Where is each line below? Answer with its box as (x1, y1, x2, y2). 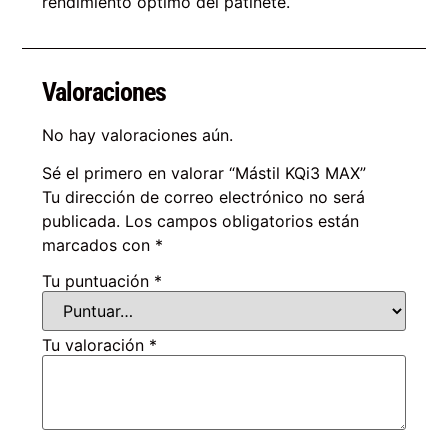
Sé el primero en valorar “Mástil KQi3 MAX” (42, 163, 367, 184)
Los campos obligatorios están (125, 211, 360, 232)
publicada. (42, 211, 121, 232)
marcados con (42, 235, 156, 256)
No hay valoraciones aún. (42, 124, 234, 145)
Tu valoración (42, 334, 150, 355)
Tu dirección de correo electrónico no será (42, 187, 366, 208)
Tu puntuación (42, 270, 155, 291)
